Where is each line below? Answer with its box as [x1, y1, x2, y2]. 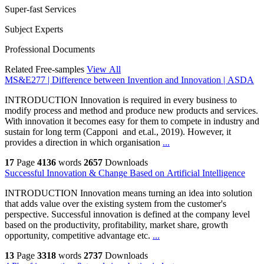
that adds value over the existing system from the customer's [5, 199, 226, 209]
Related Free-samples [5, 64, 84, 75]
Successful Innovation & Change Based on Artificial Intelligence [5, 168, 245, 179]
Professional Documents [5, 44, 95, 55]
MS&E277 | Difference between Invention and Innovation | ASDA [5, 75, 254, 85]
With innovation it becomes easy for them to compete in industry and [5, 116, 259, 127]
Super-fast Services [5, 4, 76, 15]
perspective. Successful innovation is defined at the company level [5, 209, 250, 220]
